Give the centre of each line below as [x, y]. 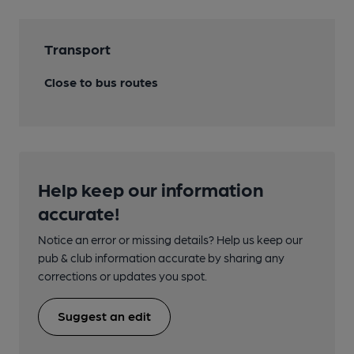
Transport [77, 48]
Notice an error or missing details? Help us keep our [170, 239]
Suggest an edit [104, 315]
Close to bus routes [101, 81]
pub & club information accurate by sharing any [161, 257]
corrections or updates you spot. [122, 275]
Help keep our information [151, 188]
